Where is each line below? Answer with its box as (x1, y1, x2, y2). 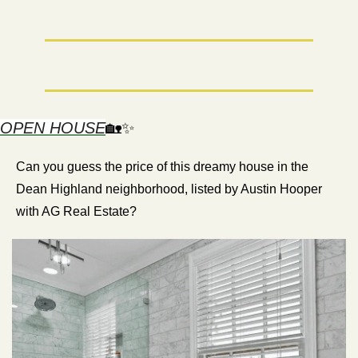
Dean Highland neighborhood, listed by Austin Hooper (16, 182, 322, 197)
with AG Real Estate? (16, 205, 137, 219)
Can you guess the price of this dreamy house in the (16, 160, 308, 174)
